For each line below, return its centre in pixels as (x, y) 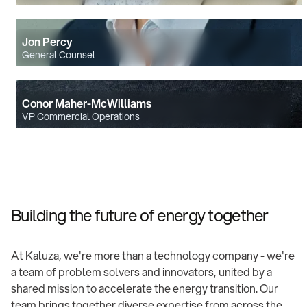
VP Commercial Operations (81, 117)
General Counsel (59, 55)
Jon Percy (47, 42)
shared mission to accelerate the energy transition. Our (145, 288)
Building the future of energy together (140, 216)
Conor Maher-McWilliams (87, 103)
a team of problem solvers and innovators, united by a (142, 272)
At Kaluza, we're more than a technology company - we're (153, 256)
